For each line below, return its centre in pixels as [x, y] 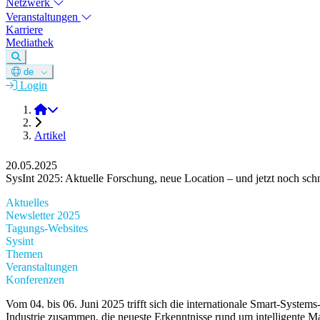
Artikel [50, 136]
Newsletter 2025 [43, 216]
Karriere [24, 30]
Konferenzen [35, 280]
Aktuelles [27, 203]
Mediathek [30, 43]
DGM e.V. [70, 109]
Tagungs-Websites [47, 229]
